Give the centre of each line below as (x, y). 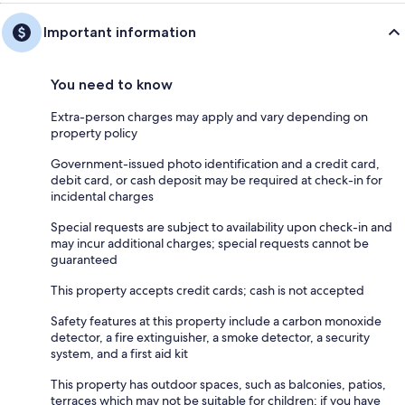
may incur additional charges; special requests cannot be (210, 243)
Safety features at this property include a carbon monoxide (216, 320)
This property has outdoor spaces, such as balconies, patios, (218, 384)
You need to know (112, 84)
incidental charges (102, 196)
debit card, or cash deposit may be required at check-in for (217, 179)
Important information (120, 32)
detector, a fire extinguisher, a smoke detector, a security (210, 337)
